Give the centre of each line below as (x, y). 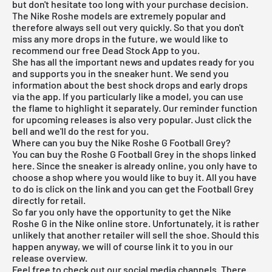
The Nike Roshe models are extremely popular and (119, 15)
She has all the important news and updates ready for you (133, 61)
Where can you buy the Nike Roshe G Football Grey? (121, 142)
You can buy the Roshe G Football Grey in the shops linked (134, 154)
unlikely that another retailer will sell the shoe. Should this (136, 234)
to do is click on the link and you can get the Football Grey (133, 188)
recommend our (47, 50)
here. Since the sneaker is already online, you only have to (135, 165)
